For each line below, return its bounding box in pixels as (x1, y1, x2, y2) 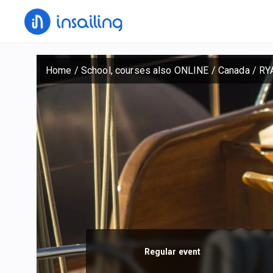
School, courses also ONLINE (80, 65, 209, 76)
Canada (218, 65, 250, 76)
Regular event (144, 247, 201, 257)
